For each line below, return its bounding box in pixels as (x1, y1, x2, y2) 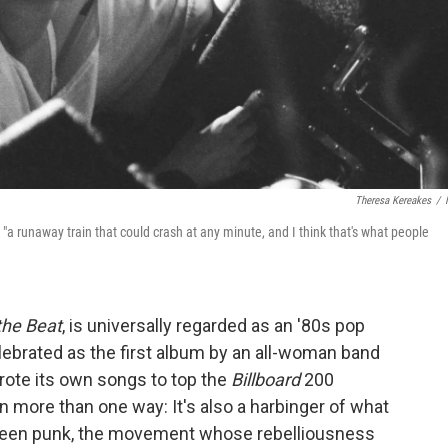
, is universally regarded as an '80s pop (62, 314, 365, 336)
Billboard (231, 368, 304, 390)
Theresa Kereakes (355, 193, 431, 207)
